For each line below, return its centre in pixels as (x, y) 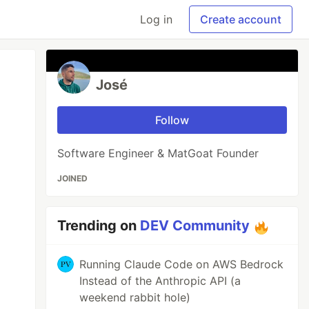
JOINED (73, 178)
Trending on (99, 226)
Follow (172, 120)
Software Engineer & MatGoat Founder (158, 153)
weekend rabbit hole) (135, 297)
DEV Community (195, 226)
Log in (156, 19)
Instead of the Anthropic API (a (160, 281)
